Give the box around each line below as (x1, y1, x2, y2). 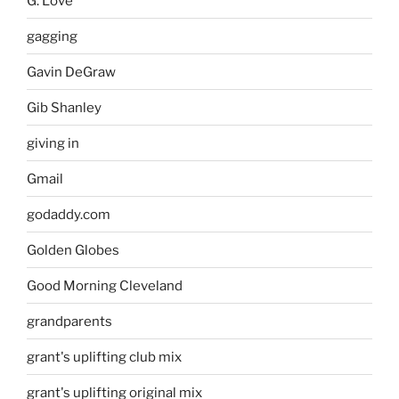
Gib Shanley (27, 99, 102, 116)
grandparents (27, 313, 112, 330)
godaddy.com (27, 206, 110, 223)
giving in (27, 134, 79, 151)
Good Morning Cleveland (27, 277, 183, 294)
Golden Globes (27, 241, 119, 258)
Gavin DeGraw (27, 63, 116, 80)
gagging (27, 28, 77, 45)
